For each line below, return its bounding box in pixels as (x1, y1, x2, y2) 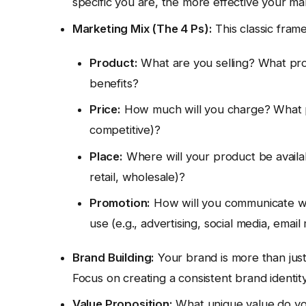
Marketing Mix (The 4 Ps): (72, 21, 212, 36)
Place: (89, 149, 123, 163)
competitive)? (89, 123, 161, 137)
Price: (89, 102, 121, 117)
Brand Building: (72, 251, 155, 265)
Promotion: (89, 195, 151, 210)
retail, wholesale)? (89, 169, 185, 184)
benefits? (89, 76, 139, 90)
